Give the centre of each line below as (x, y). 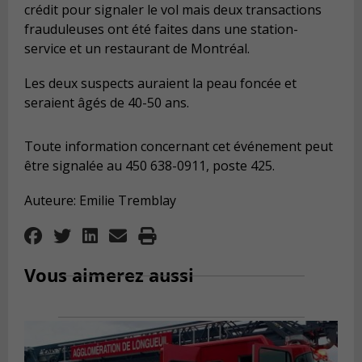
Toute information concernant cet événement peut (179, 147)
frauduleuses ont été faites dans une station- (161, 29)
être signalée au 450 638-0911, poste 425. (149, 166)
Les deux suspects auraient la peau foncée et (160, 84)
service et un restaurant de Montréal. (137, 48)
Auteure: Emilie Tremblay (100, 201)
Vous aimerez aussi (109, 274)
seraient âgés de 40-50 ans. (107, 103)
